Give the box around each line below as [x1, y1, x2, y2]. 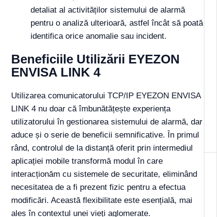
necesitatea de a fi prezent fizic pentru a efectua [11, 183, 186, 192]
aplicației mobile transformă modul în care [11, 156, 163, 166]
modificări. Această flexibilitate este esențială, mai [11, 196, 192, 205]
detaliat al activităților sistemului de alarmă [31, 5, 185, 15]
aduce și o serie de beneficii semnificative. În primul [11, 130, 199, 140]
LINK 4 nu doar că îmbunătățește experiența [11, 104, 170, 114]
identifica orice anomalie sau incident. [31, 31, 167, 41]
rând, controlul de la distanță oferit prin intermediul [11, 143, 193, 153]
